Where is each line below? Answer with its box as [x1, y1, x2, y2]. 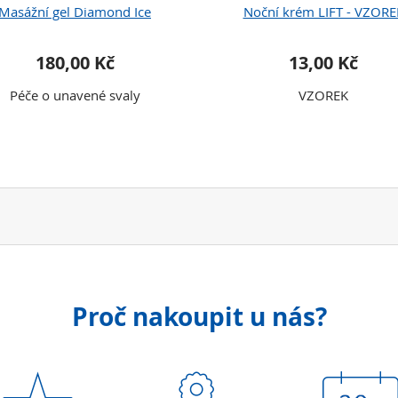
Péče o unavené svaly [9, 86, 140, 104]
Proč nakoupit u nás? [71, 299, 327, 334]
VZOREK [298, 86, 348, 104]
